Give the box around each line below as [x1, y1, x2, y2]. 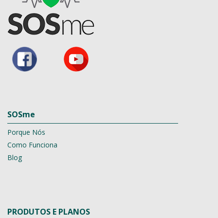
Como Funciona [7, 140, 57, 149]
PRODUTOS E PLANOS [7, 206, 90, 217]
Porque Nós [7, 127, 45, 137]
